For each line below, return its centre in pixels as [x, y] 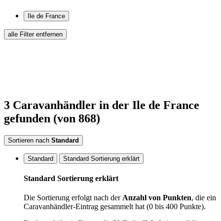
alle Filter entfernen [35, 34]
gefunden [27, 118]
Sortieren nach [29, 140]
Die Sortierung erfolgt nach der [73, 198]
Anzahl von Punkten [157, 198]
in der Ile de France [149, 105]
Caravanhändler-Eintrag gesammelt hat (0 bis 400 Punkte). [115, 207]
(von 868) [77, 118]
